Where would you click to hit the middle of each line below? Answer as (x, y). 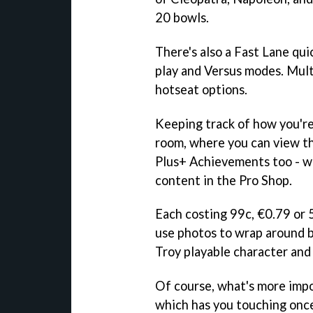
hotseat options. (201, 89)
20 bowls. (182, 17)
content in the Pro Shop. (224, 180)
